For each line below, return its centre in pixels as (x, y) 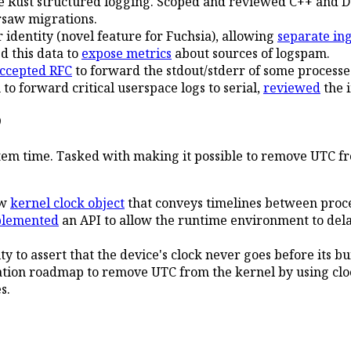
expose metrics (127, 54)
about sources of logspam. (251, 54)
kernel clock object (67, 203)
